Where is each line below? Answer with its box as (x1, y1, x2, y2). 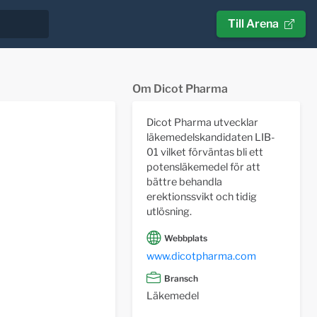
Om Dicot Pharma (132, 82, 228, 96)
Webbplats (163, 233, 207, 244)
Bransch (163, 272, 198, 284)
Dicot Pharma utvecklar (146, 116, 258, 129)
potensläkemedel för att (146, 161, 260, 173)
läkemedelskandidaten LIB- (146, 131, 275, 144)
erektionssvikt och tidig (146, 190, 257, 203)
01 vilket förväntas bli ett (146, 146, 263, 158)
